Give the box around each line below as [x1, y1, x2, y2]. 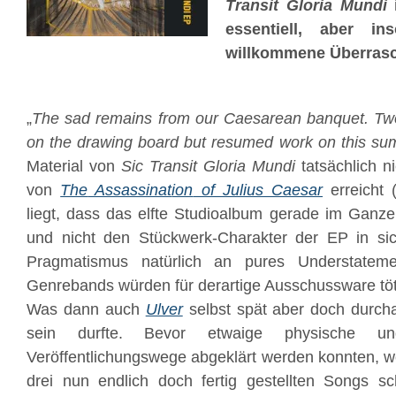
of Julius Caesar [193, 181, 324, 199]
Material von [27, 157, 121, 175]
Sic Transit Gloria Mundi [121, 157, 295, 175]
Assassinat [88, 181, 172, 199]
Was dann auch [27, 301, 146, 318]
